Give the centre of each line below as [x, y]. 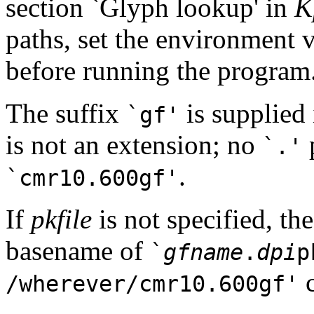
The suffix [66, 113]
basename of [78, 250]
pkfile [61, 219]
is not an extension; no [134, 144]
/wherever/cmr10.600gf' [152, 284]
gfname [203, 252]
